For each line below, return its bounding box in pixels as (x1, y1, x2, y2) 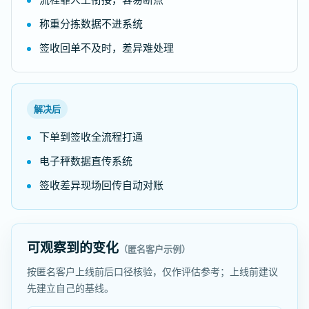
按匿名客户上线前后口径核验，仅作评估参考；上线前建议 (27, 265, 278, 278)
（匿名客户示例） (119, 243, 190, 255)
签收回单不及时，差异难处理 (39, 41, 174, 54)
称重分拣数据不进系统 (39, 17, 143, 30)
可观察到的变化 (27, 239, 119, 257)
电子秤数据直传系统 (39, 154, 132, 168)
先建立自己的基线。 (27, 281, 114, 295)
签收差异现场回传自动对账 (39, 178, 163, 192)
